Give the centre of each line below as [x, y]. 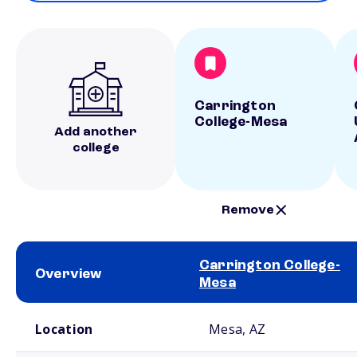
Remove [248, 210]
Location [64, 329]
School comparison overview [71, 309]
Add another [96, 132]
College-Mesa [241, 122]
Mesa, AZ [237, 329]
